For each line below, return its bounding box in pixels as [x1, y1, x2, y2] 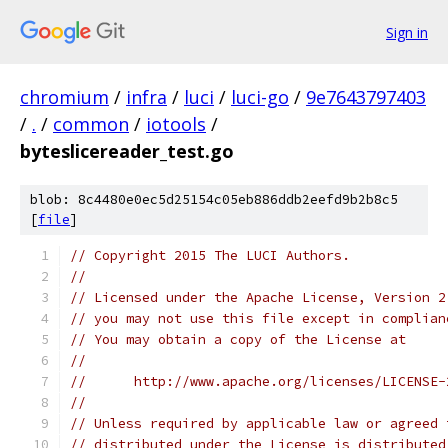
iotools [146, 112, 206, 136]
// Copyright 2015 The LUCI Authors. [70, 247, 350, 264]
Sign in [386, 22, 428, 42]
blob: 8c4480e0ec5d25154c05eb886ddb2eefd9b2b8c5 [30, 191, 398, 208]
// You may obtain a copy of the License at [70, 331, 406, 348]
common [53, 112, 129, 136]
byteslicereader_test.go [20, 139, 234, 163]
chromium [20, 85, 109, 109]
